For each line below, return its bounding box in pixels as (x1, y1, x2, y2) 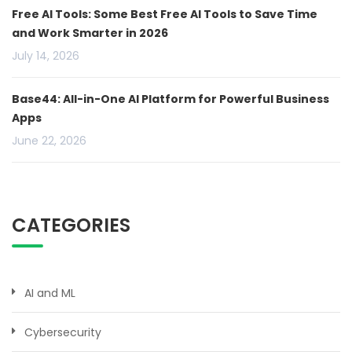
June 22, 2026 (12, 133, 86, 149)
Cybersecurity (24, 324, 101, 341)
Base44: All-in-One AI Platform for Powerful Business (12, 91, 329, 108)
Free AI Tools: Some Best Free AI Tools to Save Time (12, 6, 317, 23)
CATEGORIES (12, 212, 130, 239)
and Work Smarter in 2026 (12, 25, 168, 42)
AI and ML (24, 285, 75, 302)
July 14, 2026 (12, 48, 79, 64)
